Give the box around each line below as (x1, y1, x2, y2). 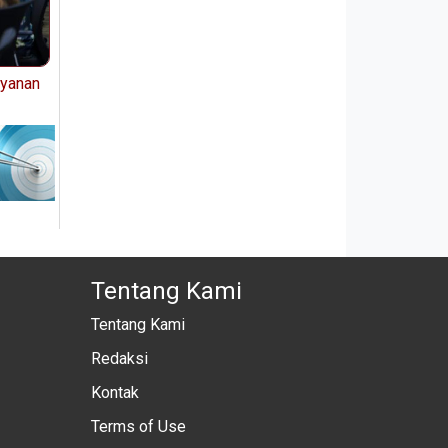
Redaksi (91, 348, 148, 368)
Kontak (91, 382, 139, 402)
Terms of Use (91, 416, 186, 436)
